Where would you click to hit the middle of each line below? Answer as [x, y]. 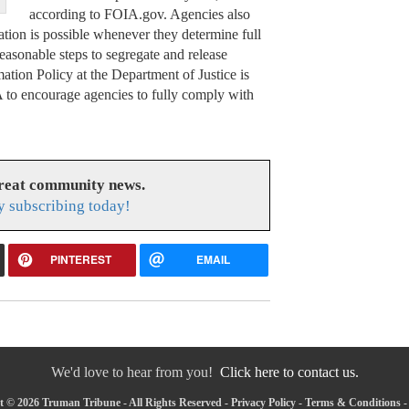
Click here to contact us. [289, 372]
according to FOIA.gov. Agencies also [139, 14]
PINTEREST [81, 260]
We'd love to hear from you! [135, 372]
